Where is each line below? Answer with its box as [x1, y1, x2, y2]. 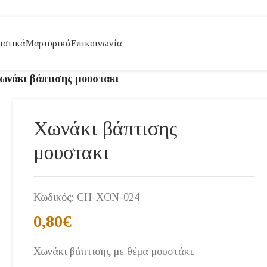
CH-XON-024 [77, 191, 140, 203]
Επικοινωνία [71, 38, 122, 48]
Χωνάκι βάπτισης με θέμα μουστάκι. [33, 246, 195, 257]
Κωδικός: [33, 191, 77, 203]
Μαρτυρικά [26, 38, 71, 48]
